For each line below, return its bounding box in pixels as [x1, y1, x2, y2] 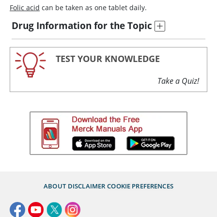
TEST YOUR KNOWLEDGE [56, 53, 160, 64]
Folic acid [10, 3, 40, 12]
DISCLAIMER [67, 181, 106, 190]
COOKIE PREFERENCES [107, 181, 173, 190]
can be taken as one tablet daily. [40, 3, 147, 12]
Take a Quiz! [157, 75, 199, 86]
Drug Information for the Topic [12, 19, 152, 32]
